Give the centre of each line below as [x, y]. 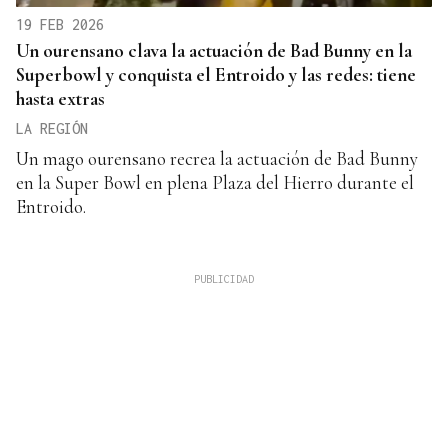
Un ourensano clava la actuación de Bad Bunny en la [214, 51]
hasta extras [60, 99]
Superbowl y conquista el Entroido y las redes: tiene [216, 75]
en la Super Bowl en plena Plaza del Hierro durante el [215, 183]
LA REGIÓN [52, 129]
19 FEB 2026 [60, 25]
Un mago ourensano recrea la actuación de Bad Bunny [217, 159]
